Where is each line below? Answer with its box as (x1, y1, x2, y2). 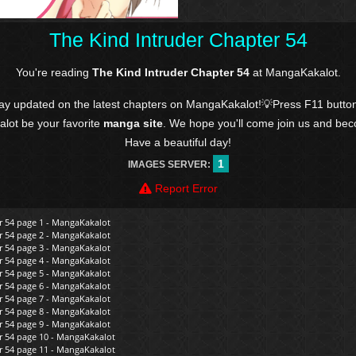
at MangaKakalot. (249, 66, 341, 79)
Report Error (151, 182, 218, 195)
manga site (103, 117, 163, 130)
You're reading (15, 66, 92, 79)
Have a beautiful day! (125, 136, 231, 149)
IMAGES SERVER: (127, 159, 213, 171)
